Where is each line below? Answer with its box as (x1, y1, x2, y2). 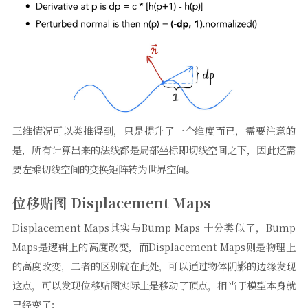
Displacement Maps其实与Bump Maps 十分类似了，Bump (12, 219, 296, 234)
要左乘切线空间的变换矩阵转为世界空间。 (12, 161, 195, 176)
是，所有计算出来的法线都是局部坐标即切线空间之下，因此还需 (12, 142, 296, 157)
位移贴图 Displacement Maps (12, 192, 211, 212)
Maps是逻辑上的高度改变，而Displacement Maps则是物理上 (12, 239, 296, 254)
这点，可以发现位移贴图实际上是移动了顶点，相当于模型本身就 (12, 277, 296, 292)
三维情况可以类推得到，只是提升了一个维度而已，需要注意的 (12, 122, 296, 137)
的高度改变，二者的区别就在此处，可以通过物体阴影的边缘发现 (12, 258, 296, 273)
